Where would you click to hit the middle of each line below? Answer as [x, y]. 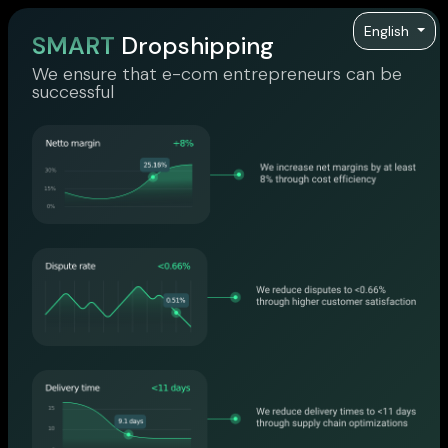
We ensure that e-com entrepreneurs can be [217, 74]
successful [73, 92]
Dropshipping [194, 45]
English [389, 31]
